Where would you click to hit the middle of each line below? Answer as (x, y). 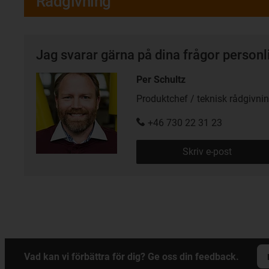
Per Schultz (161, 80)
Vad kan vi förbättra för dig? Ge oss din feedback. (131, 257)
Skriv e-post (207, 152)
